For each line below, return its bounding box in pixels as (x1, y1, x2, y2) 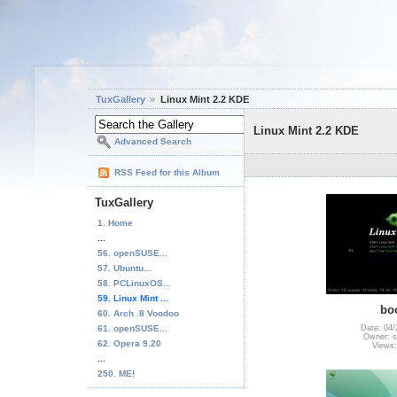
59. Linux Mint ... (97, 292, 168, 303)
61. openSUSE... (97, 323, 167, 333)
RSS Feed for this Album (114, 167, 220, 178)
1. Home (97, 217, 133, 228)
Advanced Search (114, 136, 191, 147)
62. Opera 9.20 (97, 338, 161, 348)
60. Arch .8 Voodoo (97, 307, 179, 318)
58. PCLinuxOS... (97, 277, 171, 288)
